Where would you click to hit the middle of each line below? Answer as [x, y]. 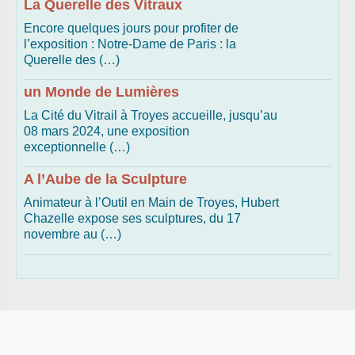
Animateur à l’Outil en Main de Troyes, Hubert [151, 203]
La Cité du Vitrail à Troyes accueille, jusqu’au [151, 116]
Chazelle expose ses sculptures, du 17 [132, 219]
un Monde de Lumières [101, 92]
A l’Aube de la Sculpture [105, 179]
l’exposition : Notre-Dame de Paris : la [130, 44]
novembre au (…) [73, 235]
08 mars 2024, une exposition [107, 132]
